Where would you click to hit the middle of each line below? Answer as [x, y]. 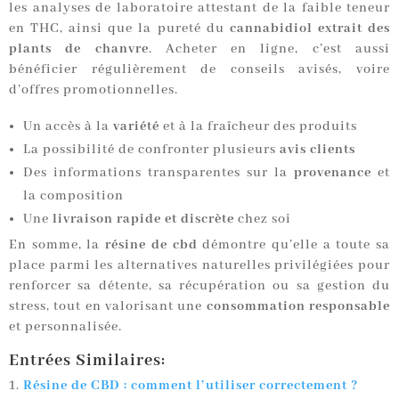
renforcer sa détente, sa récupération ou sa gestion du [199, 285]
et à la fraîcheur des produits [258, 126]
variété [136, 126]
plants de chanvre [79, 49]
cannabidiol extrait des [310, 28]
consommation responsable [298, 306]
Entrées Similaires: [87, 360]
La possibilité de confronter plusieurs [151, 149]
